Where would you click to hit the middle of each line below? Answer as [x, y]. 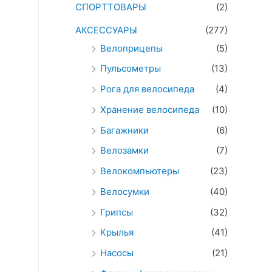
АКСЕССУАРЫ [106, 30]
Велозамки [124, 151]
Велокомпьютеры [140, 171]
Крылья [117, 233]
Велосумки [125, 191]
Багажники [124, 130]
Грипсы [117, 212]
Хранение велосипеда [150, 109]
